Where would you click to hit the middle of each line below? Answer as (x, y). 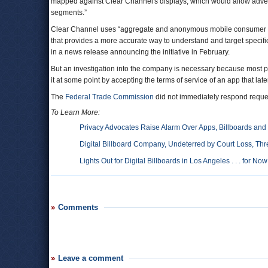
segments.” (69, 13)
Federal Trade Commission (109, 97)
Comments (78, 207)
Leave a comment (91, 258)
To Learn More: (75, 112)
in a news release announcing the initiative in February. (140, 52)
